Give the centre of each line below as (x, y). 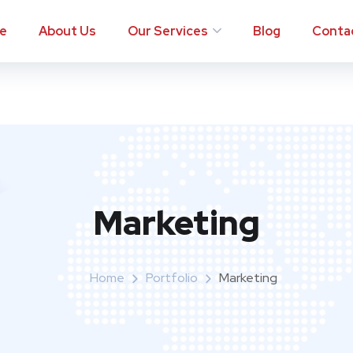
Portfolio (172, 278)
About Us (68, 31)
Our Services (168, 31)
